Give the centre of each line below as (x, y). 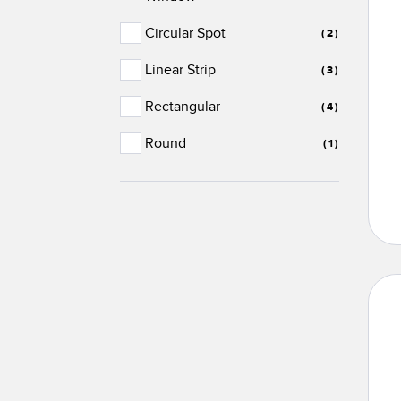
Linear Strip (181, 70)
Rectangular (183, 107)
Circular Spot (186, 34)
